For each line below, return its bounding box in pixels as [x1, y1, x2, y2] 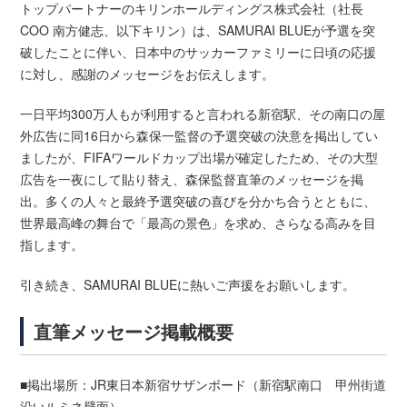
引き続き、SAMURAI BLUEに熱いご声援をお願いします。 [20, 275, 356, 294]
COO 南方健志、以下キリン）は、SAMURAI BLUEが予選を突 [20, 21, 376, 40]
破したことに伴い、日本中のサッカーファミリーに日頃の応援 [20, 43, 377, 62]
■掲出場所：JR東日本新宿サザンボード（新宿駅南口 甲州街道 [20, 375, 387, 394]
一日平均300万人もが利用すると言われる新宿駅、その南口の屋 [20, 104, 386, 124]
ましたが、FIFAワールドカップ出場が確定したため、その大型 [20, 148, 379, 167]
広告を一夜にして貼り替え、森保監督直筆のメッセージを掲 [20, 170, 364, 189]
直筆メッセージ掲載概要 [34, 318, 234, 345]
